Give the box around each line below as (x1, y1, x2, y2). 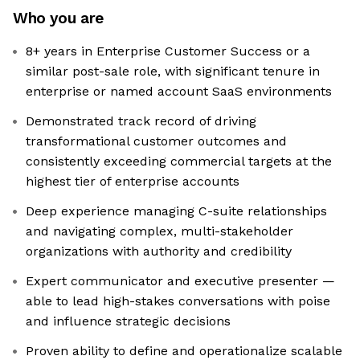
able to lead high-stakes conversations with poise (26, 293, 330, 309)
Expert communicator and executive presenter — (26, 273, 335, 289)
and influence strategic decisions (26, 313, 231, 329)
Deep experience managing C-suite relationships (26, 203, 327, 219)
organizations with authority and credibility (26, 243, 292, 260)
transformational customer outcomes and (26, 133, 287, 149)
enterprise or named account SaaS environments (26, 84, 332, 100)
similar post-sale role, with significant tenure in (26, 63, 320, 80)
